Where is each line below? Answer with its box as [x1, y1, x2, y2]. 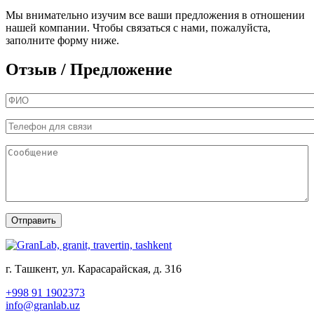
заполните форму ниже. [6, 34, 119, 46]
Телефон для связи [6, 119, 103, 132]
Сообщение [6, 145, 66, 158]
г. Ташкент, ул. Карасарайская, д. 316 [6, 263, 182, 275]
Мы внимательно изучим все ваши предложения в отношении [6, 8, 305, 21]
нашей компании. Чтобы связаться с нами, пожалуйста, [6, 21, 271, 34]
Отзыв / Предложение [6, 60, 172, 79]
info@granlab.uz [6, 299, 80, 312]
